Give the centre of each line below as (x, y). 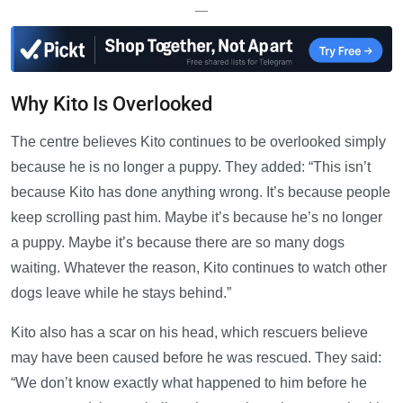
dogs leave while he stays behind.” (121, 292)
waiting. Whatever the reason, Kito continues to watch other (199, 267)
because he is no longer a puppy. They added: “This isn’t (191, 166)
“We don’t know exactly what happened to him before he (189, 382)
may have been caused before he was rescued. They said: (196, 357)
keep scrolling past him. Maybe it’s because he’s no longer (197, 217)
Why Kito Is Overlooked (112, 103)
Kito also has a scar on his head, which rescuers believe (189, 332)
